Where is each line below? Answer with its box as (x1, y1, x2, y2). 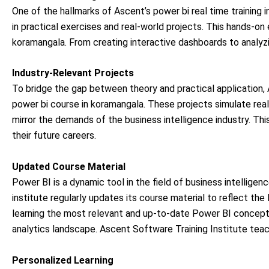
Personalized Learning (12, 254, 113, 266)
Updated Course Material (12, 160, 125, 172)
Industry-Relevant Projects (12, 67, 134, 79)
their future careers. (12, 130, 96, 142)
